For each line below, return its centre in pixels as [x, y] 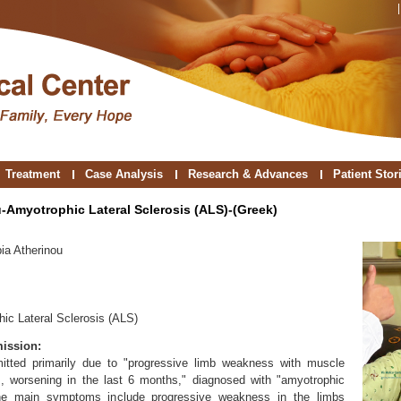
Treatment [33, 174]
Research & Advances [248, 174]
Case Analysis [124, 174]
